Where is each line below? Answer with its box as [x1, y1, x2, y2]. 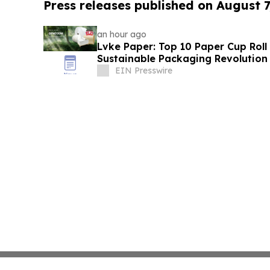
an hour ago [96, 29, 146, 40]
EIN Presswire [115, 65, 172, 77]
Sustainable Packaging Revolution [96, 52, 268, 65]
